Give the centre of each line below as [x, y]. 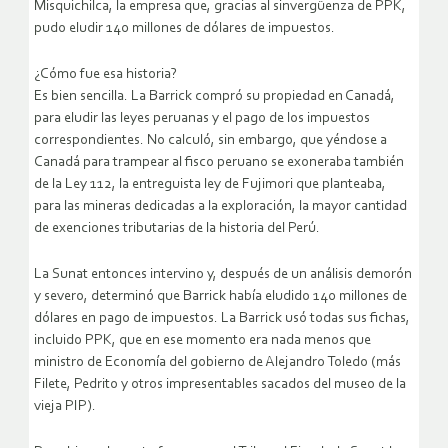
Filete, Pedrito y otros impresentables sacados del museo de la [220, 385]
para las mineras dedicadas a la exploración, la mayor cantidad [220, 207]
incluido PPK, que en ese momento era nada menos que [202, 341]
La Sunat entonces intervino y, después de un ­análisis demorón [223, 275]
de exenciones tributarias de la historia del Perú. [177, 229]
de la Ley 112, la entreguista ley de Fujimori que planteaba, [210, 185]
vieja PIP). [65, 407]
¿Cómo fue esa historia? [105, 75]
